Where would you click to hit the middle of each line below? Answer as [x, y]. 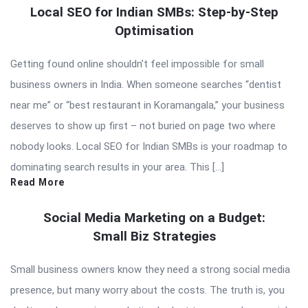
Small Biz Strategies [154, 236]
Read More [38, 182]
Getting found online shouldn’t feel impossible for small [137, 64]
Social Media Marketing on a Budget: [154, 217]
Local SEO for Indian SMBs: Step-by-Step [154, 12]
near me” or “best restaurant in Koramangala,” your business [147, 105]
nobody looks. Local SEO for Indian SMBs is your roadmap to [149, 146]
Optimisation [154, 30]
